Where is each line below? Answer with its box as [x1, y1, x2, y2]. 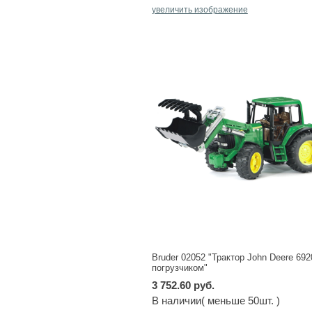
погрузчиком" [151, 262, 208, 273]
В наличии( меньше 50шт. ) [151, 294, 280, 306]
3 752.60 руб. [151, 279, 214, 291]
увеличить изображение [151, 5, 248, 15]
